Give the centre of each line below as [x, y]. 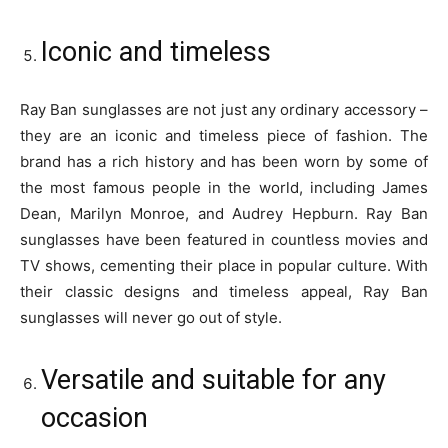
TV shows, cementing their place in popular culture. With [224, 266]
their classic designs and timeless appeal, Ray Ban [224, 292]
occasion [94, 418]
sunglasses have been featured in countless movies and [224, 240]
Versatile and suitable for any [213, 380]
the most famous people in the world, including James [224, 188]
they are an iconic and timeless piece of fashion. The [224, 136]
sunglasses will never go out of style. [151, 318]
